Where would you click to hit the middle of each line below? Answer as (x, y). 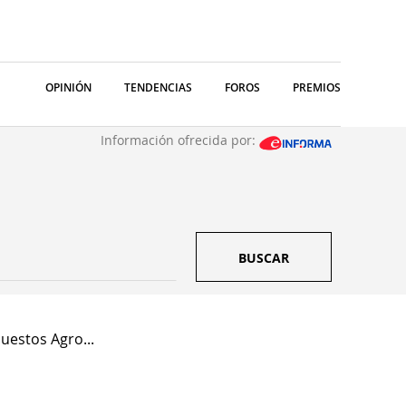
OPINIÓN (68, 87)
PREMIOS (317, 87)
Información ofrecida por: (180, 140)
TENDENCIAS (158, 87)
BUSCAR (264, 258)
